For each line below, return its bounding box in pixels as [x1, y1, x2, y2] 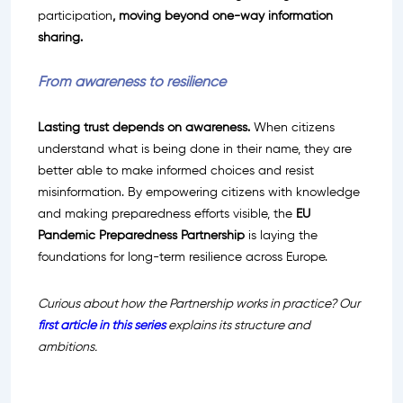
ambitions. [38, 341, 97, 354]
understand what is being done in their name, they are [38, 143, 352, 157]
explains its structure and [166, 319, 310, 333]
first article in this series [38, 319, 166, 333]
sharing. [38, 31, 83, 45]
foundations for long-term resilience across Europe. [38, 251, 327, 264]
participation [38, 10, 112, 23]
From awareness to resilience [38, 76, 226, 91]
